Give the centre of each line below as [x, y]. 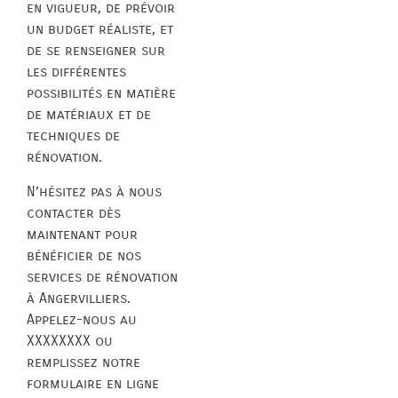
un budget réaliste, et [100, 29]
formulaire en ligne [93, 383]
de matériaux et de [89, 115]
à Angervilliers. [79, 298]
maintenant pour [82, 234]
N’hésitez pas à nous [94, 191]
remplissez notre [84, 362]
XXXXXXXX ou [70, 340]
